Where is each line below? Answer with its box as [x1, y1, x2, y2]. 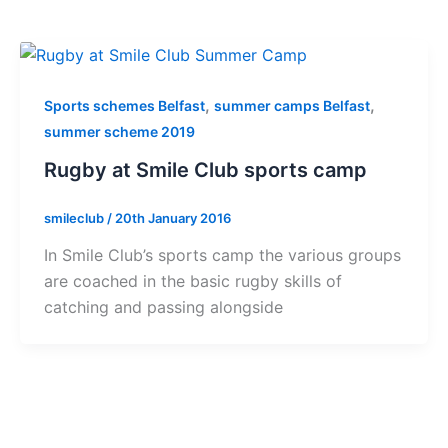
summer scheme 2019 [44, 122, 195, 140]
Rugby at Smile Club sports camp [44, 157, 367, 182]
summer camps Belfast [214, 96, 370, 114]
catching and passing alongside [44, 297, 283, 318]
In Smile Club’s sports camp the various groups [44, 245, 401, 266]
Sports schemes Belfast [44, 96, 205, 114]
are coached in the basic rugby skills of [44, 271, 342, 292]
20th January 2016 [115, 209, 231, 226]
